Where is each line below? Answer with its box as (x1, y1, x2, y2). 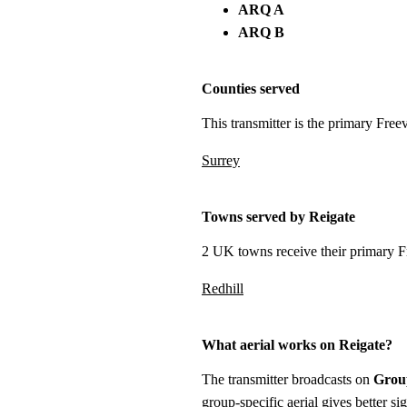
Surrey (202, 152, 240, 168)
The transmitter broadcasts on (202, 371, 373, 387)
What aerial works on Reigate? (202, 336, 392, 352)
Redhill (202, 280, 243, 296)
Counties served (202, 80, 300, 96)
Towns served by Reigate (202, 208, 355, 224)
